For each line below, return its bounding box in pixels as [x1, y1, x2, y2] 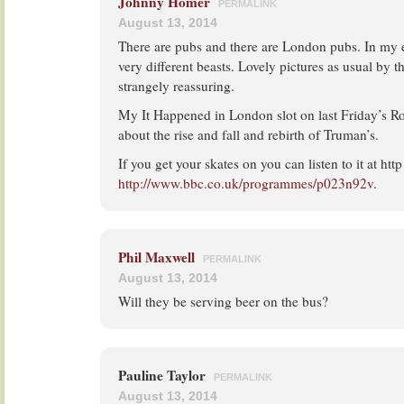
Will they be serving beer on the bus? [118, 292, 328, 310]
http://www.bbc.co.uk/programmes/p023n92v [118, 174, 373, 192]
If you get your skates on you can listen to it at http [118, 154, 402, 172]
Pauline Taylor [118, 365, 209, 385]
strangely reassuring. [118, 77, 234, 95]
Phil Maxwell [118, 247, 195, 267]
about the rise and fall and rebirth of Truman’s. [118, 125, 379, 143]
